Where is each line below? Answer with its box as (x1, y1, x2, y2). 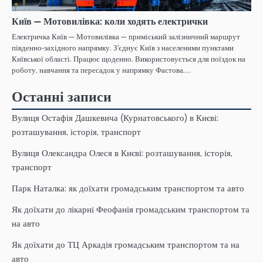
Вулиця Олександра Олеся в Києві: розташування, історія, (12, 147, 232, 159)
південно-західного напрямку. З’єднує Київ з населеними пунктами (12, 42, 234, 53)
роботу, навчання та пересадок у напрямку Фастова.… (12, 65, 191, 75)
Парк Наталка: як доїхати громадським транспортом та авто (12, 182, 244, 194)
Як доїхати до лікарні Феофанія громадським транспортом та (12, 203, 249, 215)
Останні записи (12, 87, 112, 106)
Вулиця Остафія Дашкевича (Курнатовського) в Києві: (12, 112, 218, 124)
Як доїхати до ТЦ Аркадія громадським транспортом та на (12, 238, 240, 251)
